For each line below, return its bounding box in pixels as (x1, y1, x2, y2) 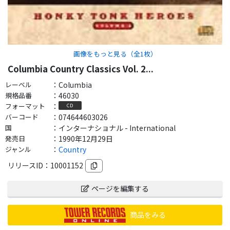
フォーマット (5, 101, 45, 111)
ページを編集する (91, 183, 149, 194)
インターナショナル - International (59, 122, 176, 133)
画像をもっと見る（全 (73, 48, 140, 59)
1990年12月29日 (59, 133, 113, 144)
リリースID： (8, 160, 50, 170)
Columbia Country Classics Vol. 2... (8, 62, 154, 75)
